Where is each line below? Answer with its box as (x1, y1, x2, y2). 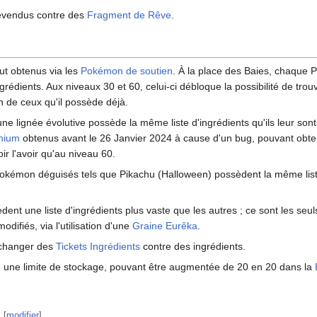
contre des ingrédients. (140, 241, 246, 253)
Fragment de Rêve (87, 9, 171, 21)
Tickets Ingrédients (56, 241, 140, 253)
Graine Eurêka (132, 220, 197, 232)
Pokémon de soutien (81, 65, 173, 77)
